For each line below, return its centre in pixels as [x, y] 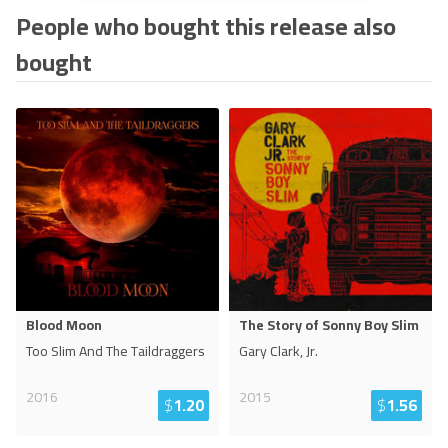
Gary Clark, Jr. [278, 351]
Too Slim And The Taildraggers [115, 351]
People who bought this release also [206, 26]
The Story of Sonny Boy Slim [329, 325]
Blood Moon [64, 325]
